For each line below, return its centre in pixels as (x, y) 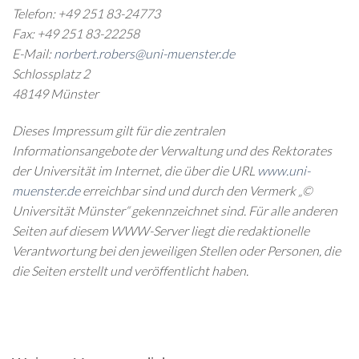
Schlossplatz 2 (51, 74)
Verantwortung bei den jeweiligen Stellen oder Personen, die (176, 251)
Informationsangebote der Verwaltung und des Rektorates (172, 151)
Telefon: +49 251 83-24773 (86, 14)
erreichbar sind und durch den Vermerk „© (196, 191)
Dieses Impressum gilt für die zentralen (119, 131)
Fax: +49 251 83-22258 (76, 34)
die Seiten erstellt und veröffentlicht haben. (130, 271)
